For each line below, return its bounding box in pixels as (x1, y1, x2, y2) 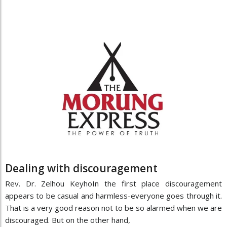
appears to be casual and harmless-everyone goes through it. (5, 191, 222, 201)
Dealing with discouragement (5, 161, 158, 176)
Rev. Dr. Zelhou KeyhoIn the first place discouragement (5, 178, 222, 189)
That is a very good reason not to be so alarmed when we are (5, 203, 222, 213)
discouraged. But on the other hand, (5, 215, 130, 225)
